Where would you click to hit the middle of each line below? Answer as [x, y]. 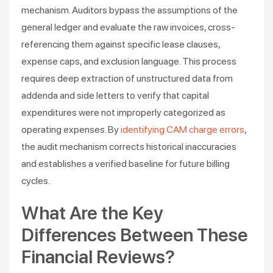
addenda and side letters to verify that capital [115, 95]
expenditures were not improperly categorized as [123, 112]
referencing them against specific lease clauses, [121, 44]
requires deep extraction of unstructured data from [127, 78]
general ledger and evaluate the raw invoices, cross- [128, 27]
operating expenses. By [71, 129]
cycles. [36, 181]
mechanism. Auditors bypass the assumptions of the [129, 10]
